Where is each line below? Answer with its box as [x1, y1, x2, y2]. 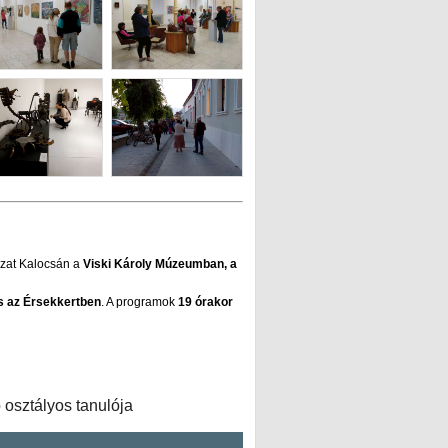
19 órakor [178, 295, 233, 310]
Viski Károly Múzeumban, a [83, 257, 237, 272]
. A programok [101, 295, 178, 310]
